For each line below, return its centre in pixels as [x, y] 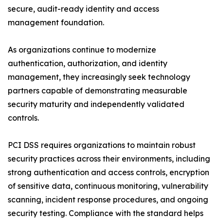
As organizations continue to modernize [82, 50]
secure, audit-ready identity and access [83, 9]
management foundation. [56, 23]
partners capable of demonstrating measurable [98, 91]
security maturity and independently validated [96, 104]
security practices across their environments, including [109, 159]
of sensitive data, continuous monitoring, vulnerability [108, 186]
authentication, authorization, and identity [88, 64]
